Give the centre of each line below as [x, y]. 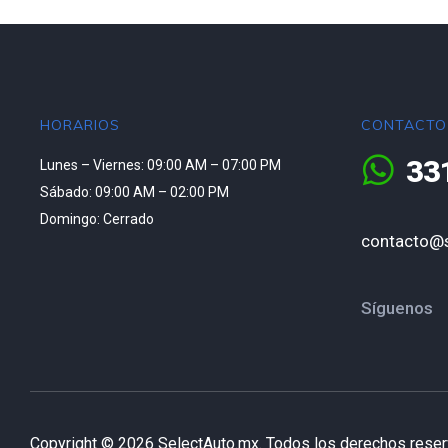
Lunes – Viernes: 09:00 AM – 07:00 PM [162, 165]
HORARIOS [80, 125]
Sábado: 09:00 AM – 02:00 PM [134, 192]
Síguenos [397, 308]
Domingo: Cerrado [97, 219]
